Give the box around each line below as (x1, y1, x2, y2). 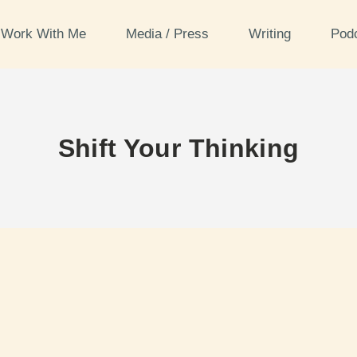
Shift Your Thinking (57, 134, 300, 163)
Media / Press (125, 26, 213, 41)
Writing (248, 26, 295, 41)
